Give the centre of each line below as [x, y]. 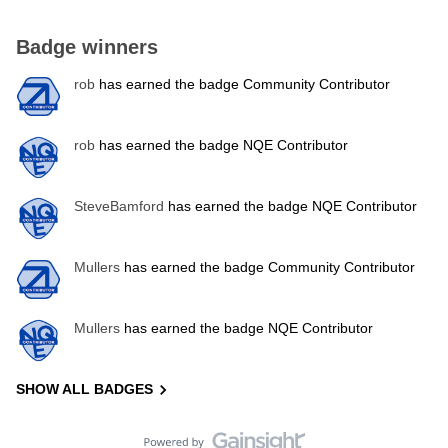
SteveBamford [119, 206]
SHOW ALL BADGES [84, 389]
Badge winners [87, 47]
